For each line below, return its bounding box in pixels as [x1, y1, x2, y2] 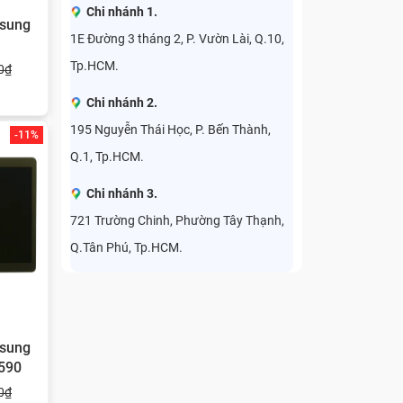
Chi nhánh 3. [86, 186, 157, 201]
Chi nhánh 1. [86, 4, 157, 19]
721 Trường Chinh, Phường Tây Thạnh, [70, 213, 284, 228]
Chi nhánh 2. [86, 95, 157, 110]
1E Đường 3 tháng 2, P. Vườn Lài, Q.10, [70, 31, 284, 46]
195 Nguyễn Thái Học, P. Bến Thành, [70, 122, 271, 137]
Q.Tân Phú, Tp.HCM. [70, 240, 183, 255]
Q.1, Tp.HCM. [70, 149, 144, 164]
